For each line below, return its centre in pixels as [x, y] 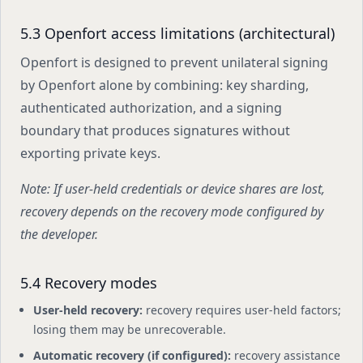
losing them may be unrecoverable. [130, 329]
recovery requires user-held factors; [242, 310]
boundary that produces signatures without [155, 130]
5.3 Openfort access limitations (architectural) [177, 33]
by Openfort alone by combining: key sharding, [164, 85]
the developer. [59, 234]
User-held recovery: [88, 310]
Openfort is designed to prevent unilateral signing [174, 62]
